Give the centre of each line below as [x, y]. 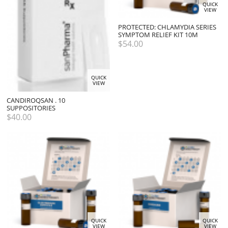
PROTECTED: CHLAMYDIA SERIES [167, 27]
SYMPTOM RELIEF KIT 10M [158, 34]
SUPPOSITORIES [31, 108]
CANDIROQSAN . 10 [36, 100]
